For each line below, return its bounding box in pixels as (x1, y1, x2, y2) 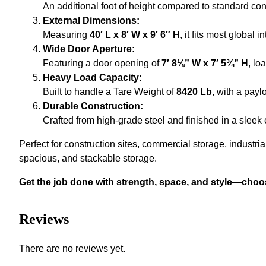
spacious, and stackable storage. (19, 153, 157, 163)
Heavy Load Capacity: (43, 72, 142, 83)
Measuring (43, 29, 90, 40)
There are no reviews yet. (19, 243, 125, 254)
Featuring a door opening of (43, 58, 161, 68)
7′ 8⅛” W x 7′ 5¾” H (161, 58, 248, 68)
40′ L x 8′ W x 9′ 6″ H (90, 29, 180, 40)
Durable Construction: (43, 100, 143, 111)
